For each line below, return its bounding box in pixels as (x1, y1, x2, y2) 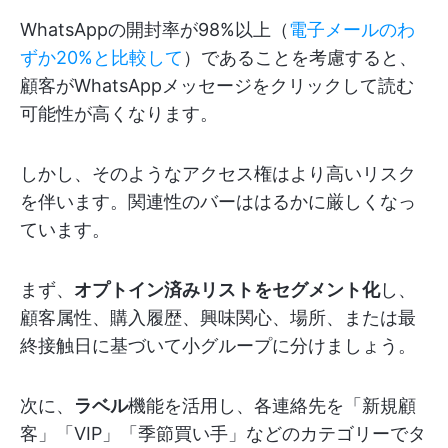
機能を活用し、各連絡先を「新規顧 (128, 395, 416, 417)
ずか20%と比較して (20, 47, 183, 69)
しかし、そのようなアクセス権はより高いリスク (20, 163, 416, 185)
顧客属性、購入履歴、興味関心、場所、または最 (20, 307, 416, 329)
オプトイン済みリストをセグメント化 (74, 279, 380, 301)
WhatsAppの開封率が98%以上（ (20, 19, 289, 41)
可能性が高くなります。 (20, 103, 218, 125)
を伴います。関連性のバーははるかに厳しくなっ (20, 191, 416, 213)
